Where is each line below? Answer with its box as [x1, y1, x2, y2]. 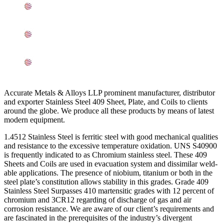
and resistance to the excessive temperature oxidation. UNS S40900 [4, 141, 217, 150]
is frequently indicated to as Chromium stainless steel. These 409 [4, 150, 207, 159]
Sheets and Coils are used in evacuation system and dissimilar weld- [4, 159, 217, 168]
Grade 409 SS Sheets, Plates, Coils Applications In [34, 30, 202, 39]
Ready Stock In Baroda [24, 11, 104, 20]
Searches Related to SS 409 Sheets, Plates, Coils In [34, 58, 203, 67]
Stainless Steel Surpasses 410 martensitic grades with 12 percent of [4, 186, 214, 195]
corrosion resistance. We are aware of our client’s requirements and [4, 204, 214, 213]
